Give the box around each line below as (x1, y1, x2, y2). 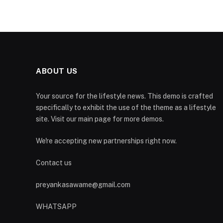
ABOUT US (36, 67, 78, 76)
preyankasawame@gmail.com (36, 181, 130, 189)
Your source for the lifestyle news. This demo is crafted (36, 92, 213, 101)
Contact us (36, 159, 72, 167)
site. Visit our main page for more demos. (36, 115, 164, 123)
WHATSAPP (36, 203, 77, 211)
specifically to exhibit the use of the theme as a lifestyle (36, 104, 216, 112)
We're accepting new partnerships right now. (36, 137, 177, 145)
